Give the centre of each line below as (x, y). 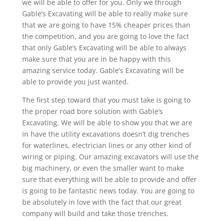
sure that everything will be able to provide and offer (109, 179)
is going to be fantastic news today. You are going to (108, 190)
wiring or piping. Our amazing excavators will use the (110, 156)
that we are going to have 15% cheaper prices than (106, 25)
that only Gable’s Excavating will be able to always (104, 47)
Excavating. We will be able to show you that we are (107, 122)
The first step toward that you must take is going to (106, 100)
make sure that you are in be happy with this (96, 59)
